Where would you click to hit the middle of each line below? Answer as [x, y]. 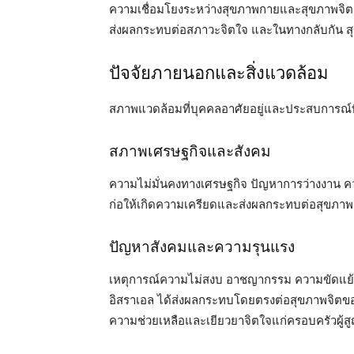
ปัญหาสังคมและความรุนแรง [202, 247]
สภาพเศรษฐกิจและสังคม [190, 151]
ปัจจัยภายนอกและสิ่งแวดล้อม [219, 73]
